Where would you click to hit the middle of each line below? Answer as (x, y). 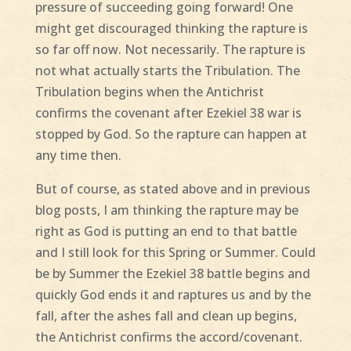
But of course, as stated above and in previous (172, 189)
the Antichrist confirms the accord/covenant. (168, 337)
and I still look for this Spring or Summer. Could (175, 253)
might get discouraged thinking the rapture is (171, 29)
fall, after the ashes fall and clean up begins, (167, 316)
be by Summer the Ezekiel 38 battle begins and (172, 274)
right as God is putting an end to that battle (166, 232)
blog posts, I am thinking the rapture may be (166, 210)
